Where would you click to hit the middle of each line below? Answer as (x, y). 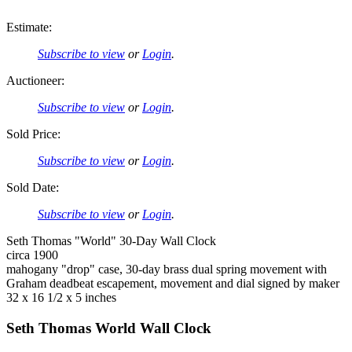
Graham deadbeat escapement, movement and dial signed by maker (173, 284)
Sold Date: (33, 188)
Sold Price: (33, 134)
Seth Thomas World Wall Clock (109, 328)
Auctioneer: (35, 81)
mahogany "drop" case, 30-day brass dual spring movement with (167, 269)
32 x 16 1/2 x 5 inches (61, 298)
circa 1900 (32, 255)
